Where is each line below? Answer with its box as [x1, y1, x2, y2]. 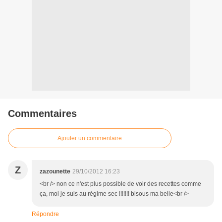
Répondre [32, 211, 59, 218]
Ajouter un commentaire [57, 135, 122, 142]
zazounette [40, 168, 70, 175]
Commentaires [8, 108, 77, 119]
